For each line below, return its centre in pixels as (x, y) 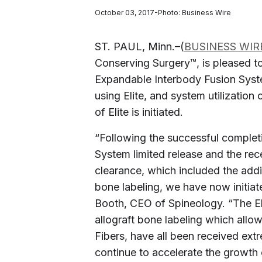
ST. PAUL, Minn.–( (139, 46)
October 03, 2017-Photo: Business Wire (163, 13)
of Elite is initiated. (139, 112)
